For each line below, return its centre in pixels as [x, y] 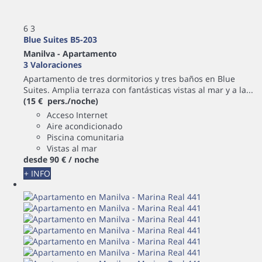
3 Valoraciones [53, 65]
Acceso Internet [77, 115]
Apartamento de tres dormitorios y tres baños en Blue [129, 79]
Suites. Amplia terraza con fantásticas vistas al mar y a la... [138, 90]
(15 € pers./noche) [61, 101]
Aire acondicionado [85, 126]
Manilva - [43, 54]
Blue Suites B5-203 [60, 39]
